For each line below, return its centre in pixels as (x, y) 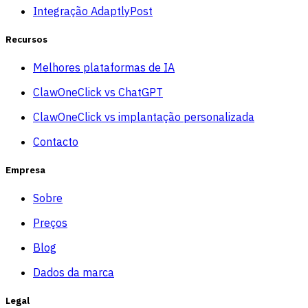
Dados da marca (74, 273)
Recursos (26, 39)
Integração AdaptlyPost (93, 11)
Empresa (25, 170)
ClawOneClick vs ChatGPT (98, 92)
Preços (50, 223)
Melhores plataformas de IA (104, 67)
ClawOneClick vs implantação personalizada (144, 117)
